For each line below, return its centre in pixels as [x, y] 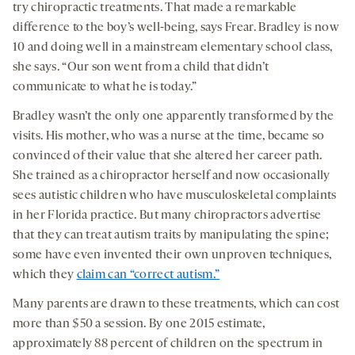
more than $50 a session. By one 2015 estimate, [139, 324]
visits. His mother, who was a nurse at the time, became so [169, 136]
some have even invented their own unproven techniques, [172, 255]
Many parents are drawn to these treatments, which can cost [176, 304]
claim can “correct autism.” [148, 275]
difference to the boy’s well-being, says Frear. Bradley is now [176, 27]
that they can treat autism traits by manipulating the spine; [171, 235]
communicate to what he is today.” [105, 87]
